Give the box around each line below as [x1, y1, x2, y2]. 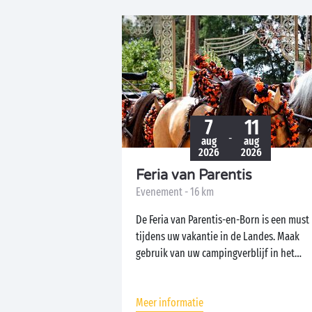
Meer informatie [136, 296, 203, 309]
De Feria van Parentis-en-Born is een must [136, 213, 309, 226]
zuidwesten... [136, 263, 190, 276]
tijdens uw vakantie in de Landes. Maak [136, 230, 299, 243]
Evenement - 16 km [136, 185, 214, 198]
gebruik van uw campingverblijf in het [136, 247, 295, 260]
